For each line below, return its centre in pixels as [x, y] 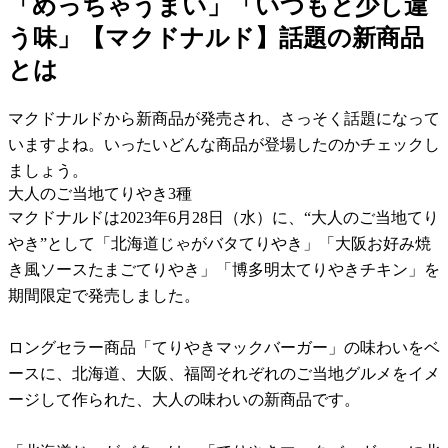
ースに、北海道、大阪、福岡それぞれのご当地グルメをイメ [224, 373]
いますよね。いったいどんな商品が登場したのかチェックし [224, 144]
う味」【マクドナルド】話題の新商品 [216, 37]
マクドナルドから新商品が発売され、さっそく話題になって [224, 118]
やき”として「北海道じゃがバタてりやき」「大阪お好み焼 [219, 243]
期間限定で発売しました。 [104, 295]
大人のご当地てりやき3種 [100, 193]
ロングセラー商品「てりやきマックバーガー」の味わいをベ [224, 347]
